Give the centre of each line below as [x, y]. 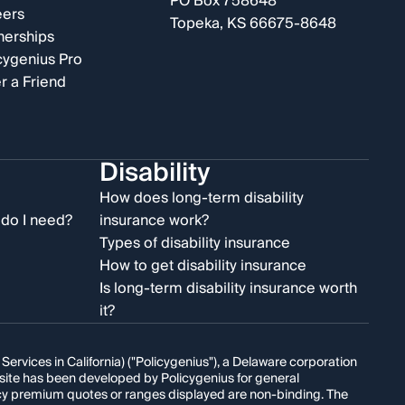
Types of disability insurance [195, 243]
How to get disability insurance [203, 266]
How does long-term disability [202, 198]
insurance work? [154, 221]
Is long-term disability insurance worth [228, 288]
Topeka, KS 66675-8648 [253, 24]
